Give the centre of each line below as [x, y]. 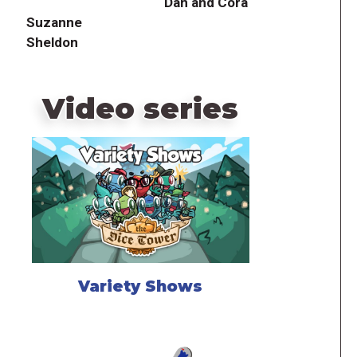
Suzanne [54, 22]
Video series [141, 108]
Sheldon [52, 42]
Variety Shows [141, 286]
